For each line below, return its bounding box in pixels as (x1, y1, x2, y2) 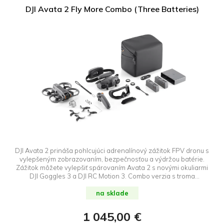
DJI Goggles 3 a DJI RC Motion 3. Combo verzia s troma (29, 171, 195, 180)
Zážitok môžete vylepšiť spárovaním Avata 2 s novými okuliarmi (16, 163, 208, 171)
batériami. (96, 180, 127, 188)
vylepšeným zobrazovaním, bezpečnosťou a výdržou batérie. (19, 154, 204, 163)
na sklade (95, 188, 128, 197)
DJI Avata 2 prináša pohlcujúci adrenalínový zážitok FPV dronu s (15, 146, 209, 154)
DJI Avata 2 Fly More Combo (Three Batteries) (25, 3, 199, 14)
